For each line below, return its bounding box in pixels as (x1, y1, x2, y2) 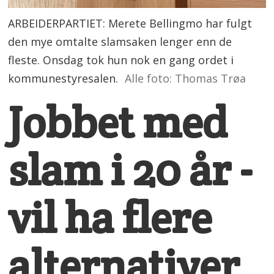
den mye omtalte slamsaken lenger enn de (8, 34, 232, 50)
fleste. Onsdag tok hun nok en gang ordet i (8, 53, 234, 68)
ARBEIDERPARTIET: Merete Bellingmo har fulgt (8, 16, 253, 31)
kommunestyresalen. (8, 71, 119, 86)
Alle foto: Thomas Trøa (124, 71, 246, 86)
